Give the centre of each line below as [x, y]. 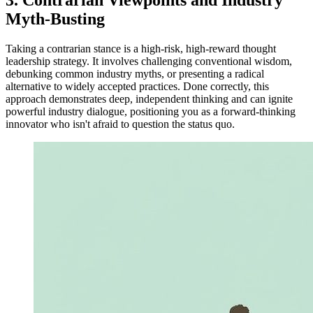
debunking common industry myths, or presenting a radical [135, 73]
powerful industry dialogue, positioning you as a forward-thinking [151, 111]
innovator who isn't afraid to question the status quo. [120, 124]
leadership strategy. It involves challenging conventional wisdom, [149, 61]
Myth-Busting [55, 19]
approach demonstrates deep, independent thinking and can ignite [149, 99]
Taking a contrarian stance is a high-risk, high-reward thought [141, 48]
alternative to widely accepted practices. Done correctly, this [137, 86]
